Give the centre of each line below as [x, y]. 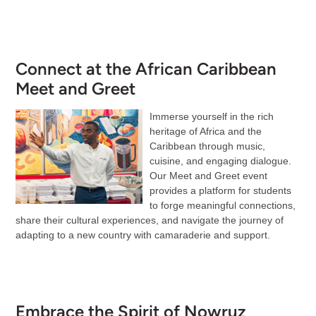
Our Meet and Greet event [208, 176]
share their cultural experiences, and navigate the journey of [149, 220]
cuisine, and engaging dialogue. [220, 161]
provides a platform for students [220, 191]
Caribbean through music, [207, 146]
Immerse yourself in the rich [211, 117]
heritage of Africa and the [205, 132]
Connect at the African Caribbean [146, 68]
